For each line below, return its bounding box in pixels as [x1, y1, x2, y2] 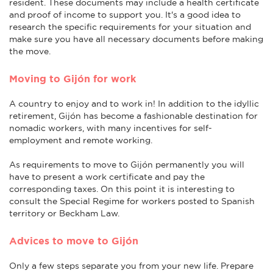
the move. [9, 46, 51, 56]
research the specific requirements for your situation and [9, 21, 251, 32]
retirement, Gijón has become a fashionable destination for [9, 110, 258, 121]
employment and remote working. [9, 135, 152, 145]
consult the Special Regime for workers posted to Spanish [9, 196, 255, 206]
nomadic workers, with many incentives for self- [9, 122, 212, 133]
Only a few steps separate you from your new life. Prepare [9, 260, 253, 271]
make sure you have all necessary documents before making [9, 34, 263, 44]
